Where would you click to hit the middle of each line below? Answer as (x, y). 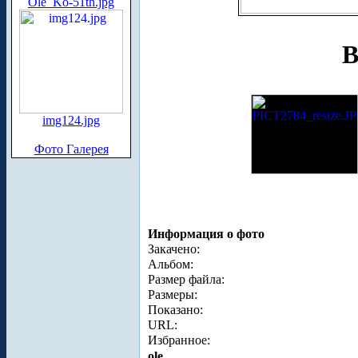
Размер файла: (186, 279)
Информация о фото (206, 233)
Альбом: (171, 264)
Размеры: (173, 294)
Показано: (175, 309)
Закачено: (174, 249)
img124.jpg (71, 120)
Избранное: (179, 340)
